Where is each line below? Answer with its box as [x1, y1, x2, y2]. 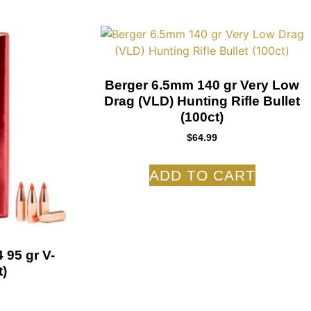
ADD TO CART [149, 167, 255, 183]
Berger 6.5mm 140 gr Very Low [105, 77, 300, 92]
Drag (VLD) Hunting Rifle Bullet [104, 93, 301, 108]
